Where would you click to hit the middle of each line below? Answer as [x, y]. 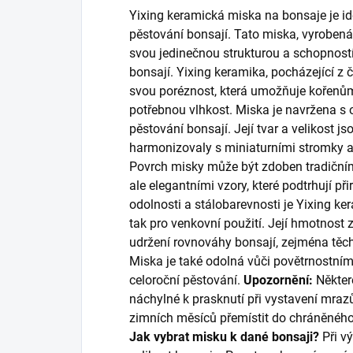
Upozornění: [278, 280]
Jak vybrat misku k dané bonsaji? [224, 336]
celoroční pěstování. [186, 280]
